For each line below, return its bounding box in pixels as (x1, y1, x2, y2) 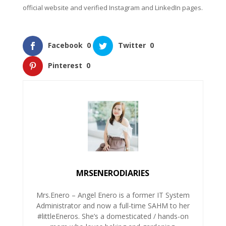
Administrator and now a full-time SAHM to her (36, 201, 190, 211)
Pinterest (47, 61, 82, 71)
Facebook (47, 40, 83, 50)
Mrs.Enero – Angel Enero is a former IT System (36, 190, 190, 200)
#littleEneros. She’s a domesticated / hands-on (37, 211, 189, 221)
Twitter (118, 40, 146, 50)
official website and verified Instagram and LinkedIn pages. (22, 3, 203, 13)
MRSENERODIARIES (76, 167, 150, 179)
